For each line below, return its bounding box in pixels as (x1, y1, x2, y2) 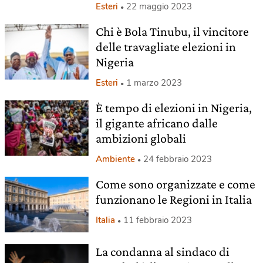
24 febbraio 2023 (143, 153, 212, 165)
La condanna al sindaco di (95, 244, 230, 259)
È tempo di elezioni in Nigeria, (95, 100, 252, 115)
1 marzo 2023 (126, 77, 182, 89)
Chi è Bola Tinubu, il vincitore (95, 24, 249, 39)
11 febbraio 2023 (123, 214, 192, 226)
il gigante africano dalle (95, 116, 218, 130)
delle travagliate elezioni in (95, 39, 236, 54)
